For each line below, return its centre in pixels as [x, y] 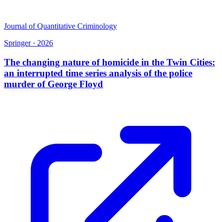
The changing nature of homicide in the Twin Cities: [110, 62]
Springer [17, 43]
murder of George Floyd [54, 84]
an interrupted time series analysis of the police [98, 73]
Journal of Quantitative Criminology [60, 26]
